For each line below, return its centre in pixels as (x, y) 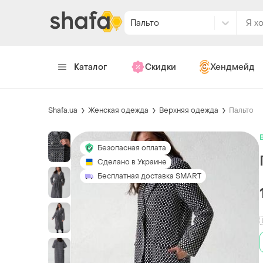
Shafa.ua (63, 110)
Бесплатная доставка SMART (149, 176)
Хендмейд (232, 67)
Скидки (160, 67)
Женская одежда (118, 110)
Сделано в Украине (132, 162)
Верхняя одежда (189, 110)
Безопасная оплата (132, 148)
